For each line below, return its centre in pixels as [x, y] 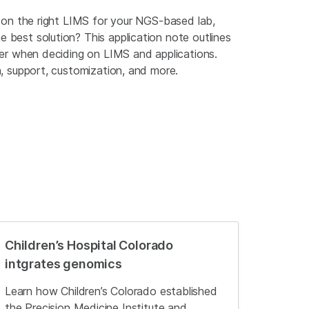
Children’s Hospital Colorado [89, 245]
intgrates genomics [63, 264]
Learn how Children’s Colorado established [111, 291]
